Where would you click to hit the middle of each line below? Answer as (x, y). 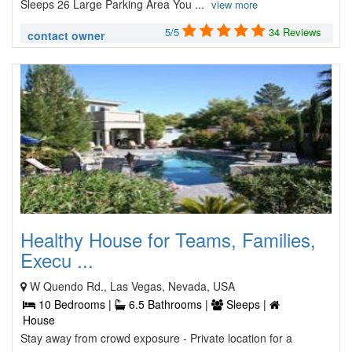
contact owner (66, 35)
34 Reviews (295, 32)
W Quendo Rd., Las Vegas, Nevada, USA (132, 286)
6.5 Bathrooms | (169, 304)
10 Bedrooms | (75, 304)
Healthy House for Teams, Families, (168, 239)
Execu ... (57, 260)
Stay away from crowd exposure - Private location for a (156, 338)
